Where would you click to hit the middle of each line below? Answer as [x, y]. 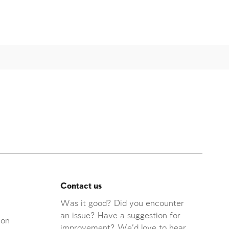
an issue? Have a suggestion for [120, 216]
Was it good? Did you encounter [122, 203]
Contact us [81, 186]
